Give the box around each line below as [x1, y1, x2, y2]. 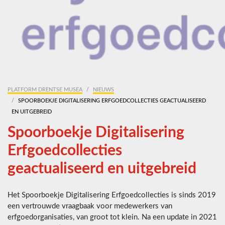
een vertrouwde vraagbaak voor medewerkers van [8, 202, 172, 210]
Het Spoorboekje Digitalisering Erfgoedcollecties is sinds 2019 [8, 191, 216, 199]
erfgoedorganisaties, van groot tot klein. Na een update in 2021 [8, 213, 217, 221]
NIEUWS [93, 87, 114, 93]
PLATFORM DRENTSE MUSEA [8, 87, 82, 93]
